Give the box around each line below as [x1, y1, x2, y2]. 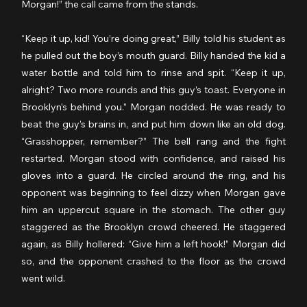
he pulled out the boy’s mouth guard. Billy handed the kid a [21, 49, 286, 62]
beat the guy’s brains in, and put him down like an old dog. [21, 117, 286, 130]
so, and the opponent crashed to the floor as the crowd [21, 254, 286, 267]
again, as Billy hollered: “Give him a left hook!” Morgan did [21, 237, 286, 250]
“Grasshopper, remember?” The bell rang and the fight [21, 134, 286, 147]
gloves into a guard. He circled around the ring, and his [21, 169, 286, 182]
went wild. [21, 271, 66, 284]
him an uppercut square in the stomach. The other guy [21, 203, 286, 216]
